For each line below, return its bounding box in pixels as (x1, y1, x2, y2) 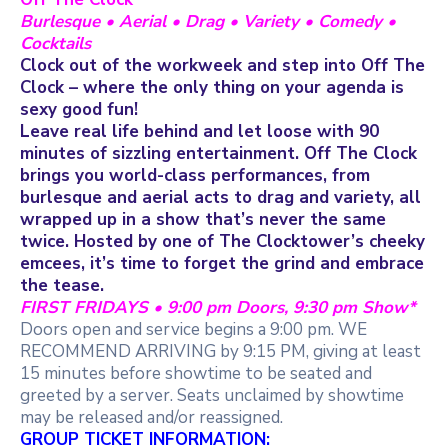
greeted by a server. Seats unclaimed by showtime (20, 383, 404, 407)
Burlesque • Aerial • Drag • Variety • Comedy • (20, 9, 396, 33)
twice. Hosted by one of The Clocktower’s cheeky (20, 229, 425, 253)
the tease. (20, 273, 104, 297)
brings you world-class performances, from (20, 163, 370, 187)
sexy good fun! (20, 97, 138, 121)
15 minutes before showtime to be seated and (20, 361, 372, 385)
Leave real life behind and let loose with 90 (20, 119, 379, 143)
